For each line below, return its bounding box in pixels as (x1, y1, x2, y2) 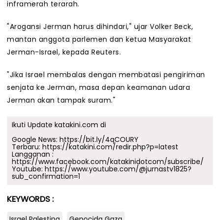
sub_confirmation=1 (12, 171, 80, 182)
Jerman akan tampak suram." (7, 95, 115, 106)
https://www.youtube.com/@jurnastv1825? (45, 164, 192, 174)
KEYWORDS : (7, 193, 54, 205)
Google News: (12, 135, 59, 145)
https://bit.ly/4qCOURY (59, 135, 138, 145)
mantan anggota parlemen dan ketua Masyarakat (7, 34, 191, 45)
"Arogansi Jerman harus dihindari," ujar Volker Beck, (7, 22, 193, 32)
